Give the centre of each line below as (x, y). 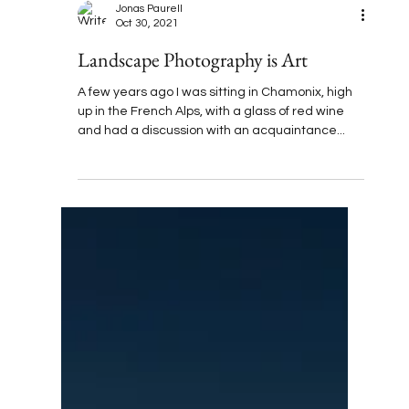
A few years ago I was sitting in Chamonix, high (215, 147)
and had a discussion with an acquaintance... (212, 186)
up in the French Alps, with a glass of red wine (211, 167)
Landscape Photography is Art (193, 115)
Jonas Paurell (150, 64)
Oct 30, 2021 (148, 79)
